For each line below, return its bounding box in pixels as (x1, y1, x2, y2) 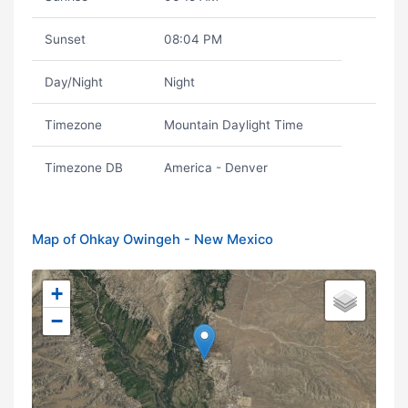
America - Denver (163, 160, 268, 175)
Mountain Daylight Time (163, 117, 303, 132)
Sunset (44, 32, 86, 46)
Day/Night (44, 75, 103, 89)
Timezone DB (44, 160, 123, 175)
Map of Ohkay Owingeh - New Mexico (32, 231, 273, 248)
